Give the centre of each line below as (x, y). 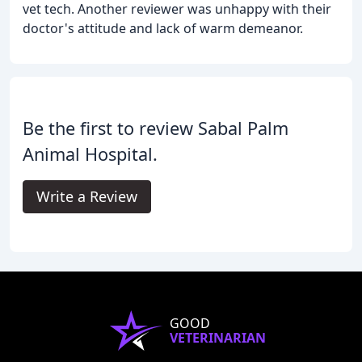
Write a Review (87, 196)
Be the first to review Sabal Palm (156, 128)
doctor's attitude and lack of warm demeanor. (163, 28)
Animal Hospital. (90, 154)
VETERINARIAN (217, 337)
